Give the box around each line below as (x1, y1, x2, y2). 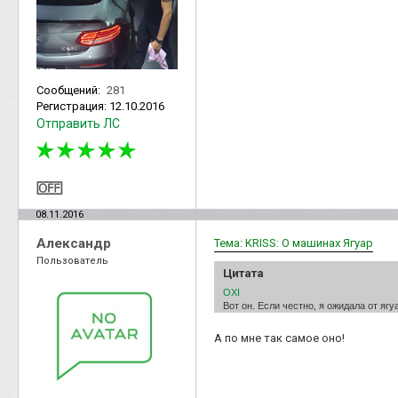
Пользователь (36, 254, 108, 267)
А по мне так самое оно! (214, 330, 350, 345)
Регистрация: (36, 99, 109, 113)
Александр (36, 235, 111, 251)
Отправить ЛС (36, 115, 120, 131)
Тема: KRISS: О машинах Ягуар (214, 235, 373, 250)
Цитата (223, 266, 264, 280)
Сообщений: (36, 83, 103, 97)
